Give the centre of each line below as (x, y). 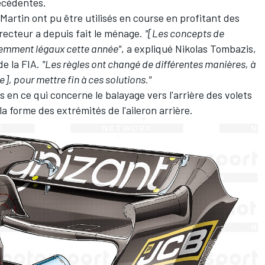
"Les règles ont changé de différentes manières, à (149, 64)
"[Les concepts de (185, 33)
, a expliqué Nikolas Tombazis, (189, 48)
